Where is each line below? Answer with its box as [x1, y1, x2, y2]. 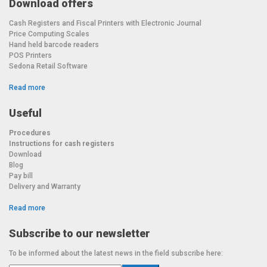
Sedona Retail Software [9, 61, 88, 70]
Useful [9, 106, 42, 119]
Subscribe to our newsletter [9, 226, 150, 240]
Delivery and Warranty [9, 182, 80, 191]
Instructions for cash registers [9, 139, 114, 148]
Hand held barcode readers [9, 40, 99, 49]
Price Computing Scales [9, 29, 89, 38]
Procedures [9, 128, 51, 137]
